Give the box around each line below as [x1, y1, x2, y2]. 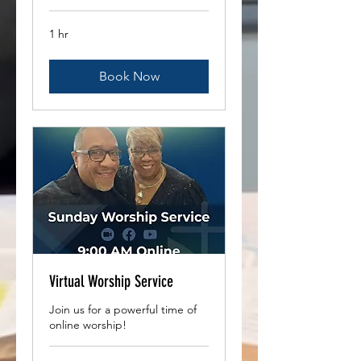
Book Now [98, 68, 160, 85]
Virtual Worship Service [49, 272, 173, 292]
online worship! [49, 317, 127, 333]
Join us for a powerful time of [49, 302, 197, 317]
